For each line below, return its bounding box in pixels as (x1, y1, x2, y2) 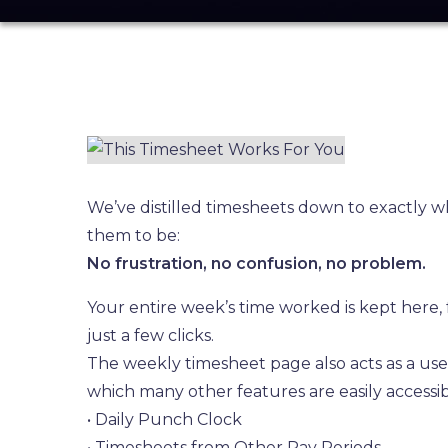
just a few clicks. (87, 326, 215, 345)
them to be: (87, 226, 181, 245)
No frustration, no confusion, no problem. (87, 254, 427, 273)
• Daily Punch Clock (87, 410, 243, 429)
